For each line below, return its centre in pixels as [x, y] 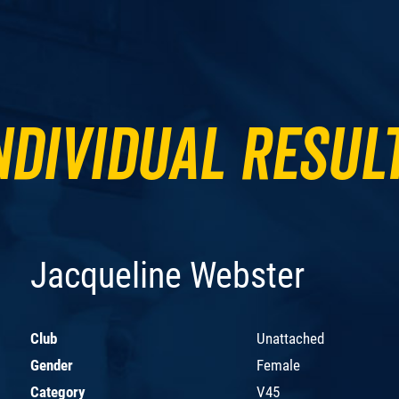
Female [278, 365]
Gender [52, 365]
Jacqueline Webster [167, 275]
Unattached [290, 338]
